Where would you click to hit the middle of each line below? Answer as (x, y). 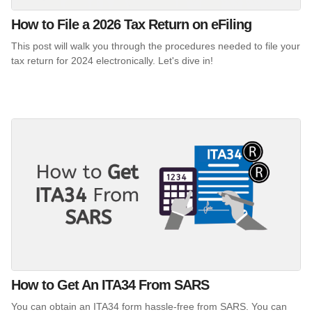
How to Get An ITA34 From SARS (110, 284)
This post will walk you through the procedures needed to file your (156, 46)
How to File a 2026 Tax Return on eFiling (131, 25)
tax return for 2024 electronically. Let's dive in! (112, 61)
